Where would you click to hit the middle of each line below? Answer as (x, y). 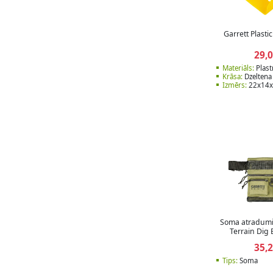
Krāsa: (232, 77)
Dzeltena (257, 77)
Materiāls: (238, 68)
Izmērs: (235, 85)
